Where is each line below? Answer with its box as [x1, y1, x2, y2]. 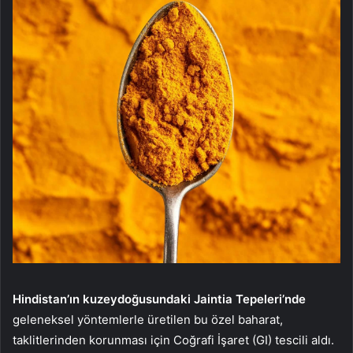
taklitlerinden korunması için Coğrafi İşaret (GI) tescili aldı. [13, 332, 334, 347]
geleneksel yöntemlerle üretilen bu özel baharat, [13, 311, 283, 327]
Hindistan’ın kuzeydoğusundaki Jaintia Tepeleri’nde [13, 291, 306, 307]
